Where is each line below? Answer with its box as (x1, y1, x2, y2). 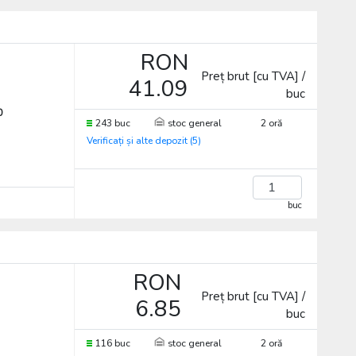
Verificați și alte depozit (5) (86, 134, 201, 147)
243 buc (95, 117, 130, 130)
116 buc (95, 337, 130, 350)
